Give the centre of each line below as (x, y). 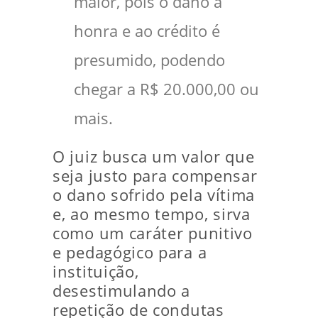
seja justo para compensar (155, 176)
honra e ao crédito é (147, 31)
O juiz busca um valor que (154, 157)
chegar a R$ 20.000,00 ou (166, 89)
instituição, (96, 272)
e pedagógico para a (130, 253)
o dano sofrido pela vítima (154, 195)
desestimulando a (122, 291)
